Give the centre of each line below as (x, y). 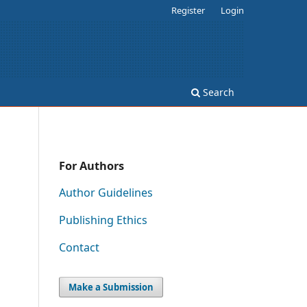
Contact (79, 247)
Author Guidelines (106, 192)
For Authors (91, 166)
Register (188, 10)
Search (217, 92)
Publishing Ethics (103, 220)
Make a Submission (111, 287)
